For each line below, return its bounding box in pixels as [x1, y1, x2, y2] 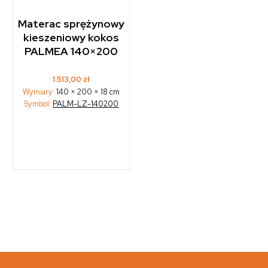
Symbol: [24, 98, 53, 109]
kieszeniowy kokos [23, 31, 120, 45]
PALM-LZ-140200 [53, 98, 119, 109]
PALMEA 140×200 [25, 44, 118, 59]
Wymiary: [23, 86, 57, 97]
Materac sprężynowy [18, 17, 125, 31]
